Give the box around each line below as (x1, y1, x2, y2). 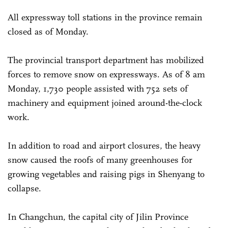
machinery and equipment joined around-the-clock (8, 97, 202, 108)
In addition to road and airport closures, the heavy (8, 139, 201, 151)
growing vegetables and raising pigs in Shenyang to (8, 168, 205, 180)
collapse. (8, 182, 41, 194)
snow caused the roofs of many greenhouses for (8, 154, 192, 165)
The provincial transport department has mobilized (8, 54, 204, 66)
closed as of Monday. (8, 25, 89, 37)
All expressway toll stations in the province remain (8, 11, 202, 23)
